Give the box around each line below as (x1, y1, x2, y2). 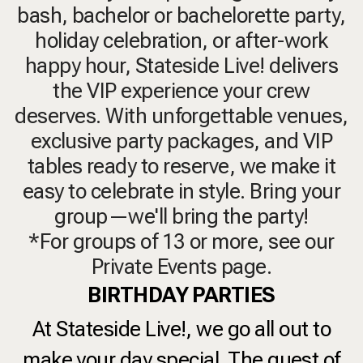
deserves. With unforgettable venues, (15, 103, 348, 128)
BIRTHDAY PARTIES (88, 282, 275, 307)
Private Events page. (91, 254, 272, 279)
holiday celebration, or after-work (35, 28, 328, 53)
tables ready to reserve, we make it (27, 153, 336, 178)
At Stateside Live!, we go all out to (32, 316, 331, 341)
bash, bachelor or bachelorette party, (17, 2, 346, 28)
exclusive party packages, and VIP (30, 128, 333, 153)
